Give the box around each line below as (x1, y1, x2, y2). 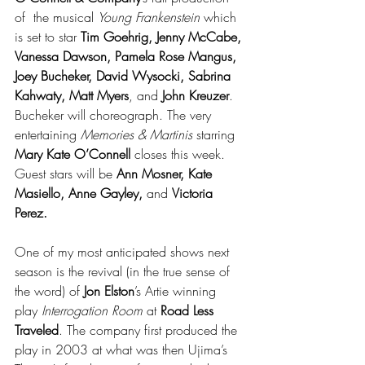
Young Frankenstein (98, 8, 200, 26)
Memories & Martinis (81, 125, 192, 143)
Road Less (161, 301, 218, 319)
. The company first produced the (59, 321, 241, 339)
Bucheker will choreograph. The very (15, 106, 215, 124)
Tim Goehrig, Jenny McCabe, (81, 28, 245, 46)
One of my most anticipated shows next (15, 243, 233, 261)
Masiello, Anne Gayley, (15, 184, 143, 202)
